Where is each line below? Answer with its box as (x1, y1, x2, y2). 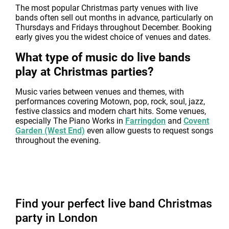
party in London (15, 211, 98, 225)
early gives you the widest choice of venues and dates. (15, 32, 211, 42)
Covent (184, 116, 209, 126)
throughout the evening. (15, 135, 101, 145)
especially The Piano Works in (15, 116, 125, 126)
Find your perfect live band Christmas (15, 196, 212, 211)
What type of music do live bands (15, 50, 191, 64)
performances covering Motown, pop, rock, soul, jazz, (15, 97, 205, 106)
